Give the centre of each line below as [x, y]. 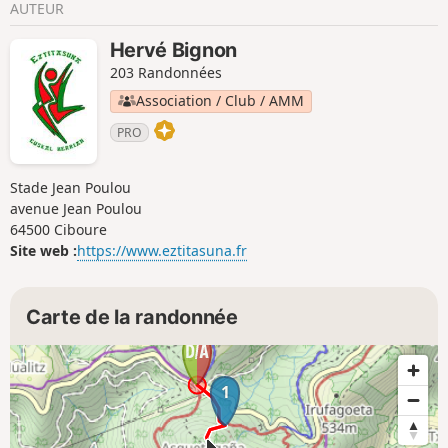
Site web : [43, 251]
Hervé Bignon [173, 50]
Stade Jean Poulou [70, 188]
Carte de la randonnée [132, 316]
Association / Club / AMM [219, 101]
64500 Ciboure [58, 230]
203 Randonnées [165, 73]
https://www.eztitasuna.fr [162, 251]
